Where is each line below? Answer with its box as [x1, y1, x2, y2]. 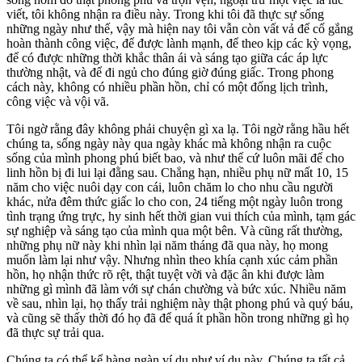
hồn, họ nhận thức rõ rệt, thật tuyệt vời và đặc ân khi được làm [6, 267, 324, 281]
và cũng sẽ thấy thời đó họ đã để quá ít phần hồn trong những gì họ [6, 310, 349, 325]
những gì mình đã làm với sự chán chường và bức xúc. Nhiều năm [6, 281, 346, 296]
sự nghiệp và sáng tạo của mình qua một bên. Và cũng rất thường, [6, 223, 343, 238]
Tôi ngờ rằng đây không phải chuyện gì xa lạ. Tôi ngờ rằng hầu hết [6, 121, 349, 136]
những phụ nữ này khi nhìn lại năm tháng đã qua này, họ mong [6, 238, 328, 252]
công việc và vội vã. [6, 94, 109, 108]
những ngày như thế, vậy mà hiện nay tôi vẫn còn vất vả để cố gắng [6, 21, 353, 36]
